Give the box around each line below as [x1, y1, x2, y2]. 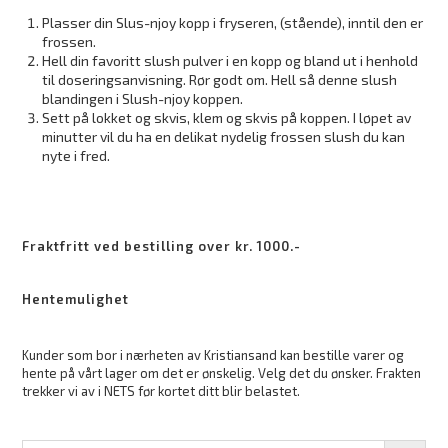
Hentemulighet [22, 290, 130, 307]
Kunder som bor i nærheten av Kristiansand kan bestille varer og [22, 346, 405, 363]
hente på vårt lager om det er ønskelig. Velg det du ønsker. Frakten [22, 364, 422, 381]
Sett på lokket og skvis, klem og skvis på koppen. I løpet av [42, 108, 412, 126]
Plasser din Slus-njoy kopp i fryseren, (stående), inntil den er [42, 13, 424, 31]
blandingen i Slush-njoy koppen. [42, 89, 244, 107]
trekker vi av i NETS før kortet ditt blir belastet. [22, 382, 301, 399]
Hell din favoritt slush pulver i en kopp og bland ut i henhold [42, 51, 419, 69]
